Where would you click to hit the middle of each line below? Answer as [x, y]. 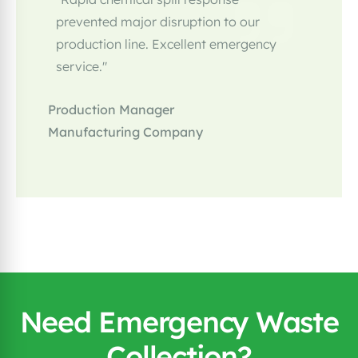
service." [82, 67]
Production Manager [111, 110]
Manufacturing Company [125, 132]
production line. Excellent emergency [166, 44]
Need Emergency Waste [179, 322]
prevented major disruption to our [158, 22]
